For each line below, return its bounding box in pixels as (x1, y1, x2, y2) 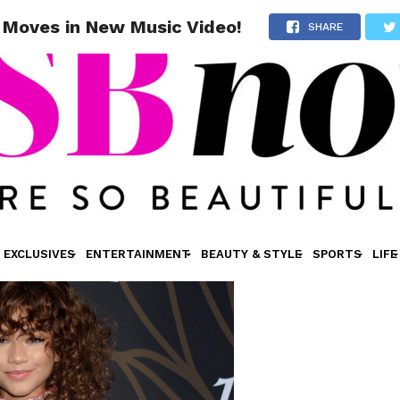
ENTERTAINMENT (85, 247, 190, 261)
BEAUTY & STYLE (200, 247, 302, 261)
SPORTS (312, 247, 362, 261)
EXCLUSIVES (3, 247, 75, 261)
